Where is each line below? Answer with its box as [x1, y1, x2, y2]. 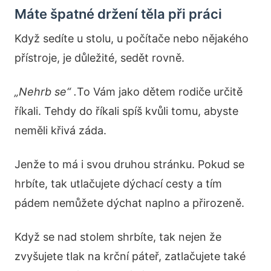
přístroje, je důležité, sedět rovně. [15, 51, 184, 64]
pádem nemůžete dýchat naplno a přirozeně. [15, 197, 244, 209]
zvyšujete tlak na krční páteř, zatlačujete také [15, 250, 246, 263]
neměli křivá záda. [15, 124, 106, 137]
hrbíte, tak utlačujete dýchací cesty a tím [15, 177, 222, 190]
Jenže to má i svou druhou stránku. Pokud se [15, 158, 244, 171]
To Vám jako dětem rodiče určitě [77, 85, 243, 98]
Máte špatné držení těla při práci [15, 6, 222, 22]
